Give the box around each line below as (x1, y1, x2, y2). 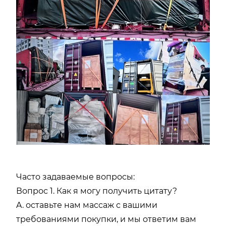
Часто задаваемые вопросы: (16, 172, 135, 182)
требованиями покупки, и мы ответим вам (16, 214, 196, 224)
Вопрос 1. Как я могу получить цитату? (16, 186, 177, 196)
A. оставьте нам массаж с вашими (16, 200, 157, 210)
